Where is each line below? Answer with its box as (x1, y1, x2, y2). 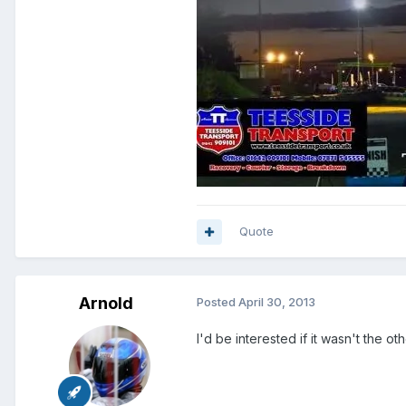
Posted (197, 295, 238, 310)
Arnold (79, 294, 133, 314)
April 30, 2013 (238, 295, 315, 310)
